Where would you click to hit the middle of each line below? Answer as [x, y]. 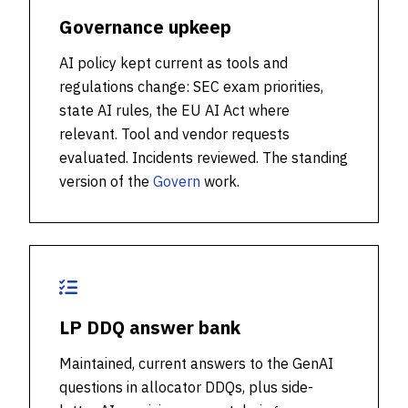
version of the [106, 181]
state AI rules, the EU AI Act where [174, 110]
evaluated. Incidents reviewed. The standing [204, 158]
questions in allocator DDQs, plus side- [186, 387]
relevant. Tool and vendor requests [174, 134]
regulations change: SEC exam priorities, [191, 87]
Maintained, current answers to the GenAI [196, 363]
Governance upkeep [145, 27]
